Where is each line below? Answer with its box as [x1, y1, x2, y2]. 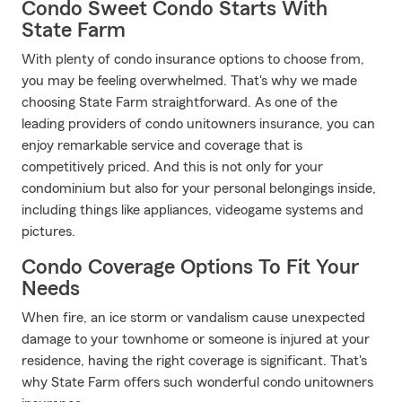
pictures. [22, 224, 75, 239]
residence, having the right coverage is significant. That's [22, 354, 367, 368]
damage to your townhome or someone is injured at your [22, 332, 370, 346]
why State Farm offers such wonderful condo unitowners [22, 375, 373, 389]
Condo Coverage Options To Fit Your [22, 257, 359, 278]
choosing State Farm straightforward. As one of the [22, 95, 337, 109]
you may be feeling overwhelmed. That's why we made [22, 74, 357, 88]
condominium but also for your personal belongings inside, [22, 181, 376, 196]
